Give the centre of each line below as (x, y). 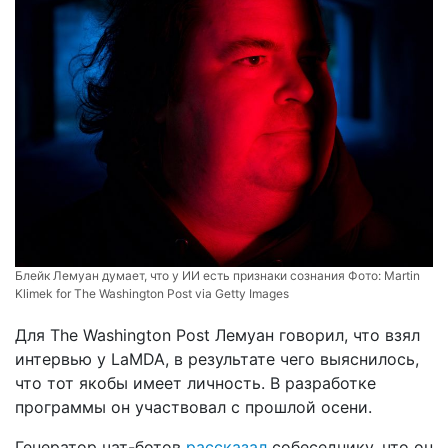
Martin (402, 276)
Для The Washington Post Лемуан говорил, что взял (217, 335)
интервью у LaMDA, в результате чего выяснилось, (217, 359)
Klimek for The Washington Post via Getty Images (152, 294)
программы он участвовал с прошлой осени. (193, 407)
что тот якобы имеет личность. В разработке (195, 383)
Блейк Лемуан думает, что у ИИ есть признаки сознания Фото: (199, 276)
